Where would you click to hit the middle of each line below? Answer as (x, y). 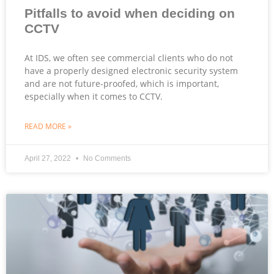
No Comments (106, 158)
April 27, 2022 (49, 158)
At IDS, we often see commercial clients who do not (129, 57)
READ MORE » (48, 126)
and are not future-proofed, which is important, (122, 83)
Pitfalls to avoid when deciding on (130, 13)
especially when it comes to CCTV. (94, 96)
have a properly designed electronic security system (131, 70)
